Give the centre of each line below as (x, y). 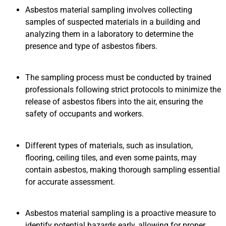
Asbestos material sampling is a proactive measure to (121, 213)
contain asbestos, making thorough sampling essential (123, 169)
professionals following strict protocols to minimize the (123, 90)
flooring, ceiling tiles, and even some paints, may (111, 157)
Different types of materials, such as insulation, (109, 145)
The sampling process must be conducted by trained (118, 78)
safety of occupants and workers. (84, 114)
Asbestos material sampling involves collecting (109, 10)
